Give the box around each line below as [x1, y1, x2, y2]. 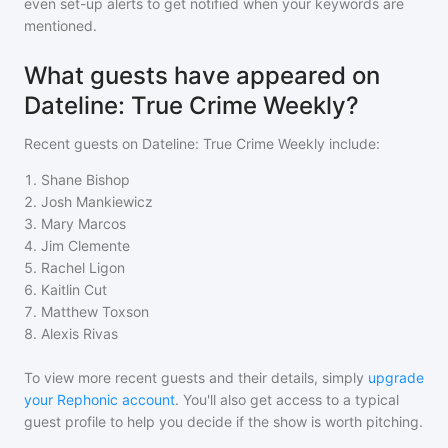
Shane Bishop [41, 171, 130, 188]
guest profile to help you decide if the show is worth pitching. [24, 413, 423, 430]
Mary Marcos [41, 215, 126, 232]
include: [325, 135, 380, 152]
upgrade [368, 369, 424, 386]
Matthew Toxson [41, 303, 149, 320]
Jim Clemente [41, 237, 130, 254]
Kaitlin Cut [41, 281, 107, 298]
